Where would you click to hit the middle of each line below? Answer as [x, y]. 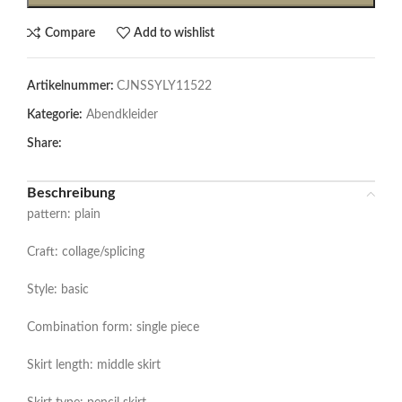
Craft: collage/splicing [86, 253]
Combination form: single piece [113, 328]
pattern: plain [64, 215]
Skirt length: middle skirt [94, 366]
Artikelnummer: [72, 87]
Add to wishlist [175, 33]
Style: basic [58, 290]
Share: [44, 144]
